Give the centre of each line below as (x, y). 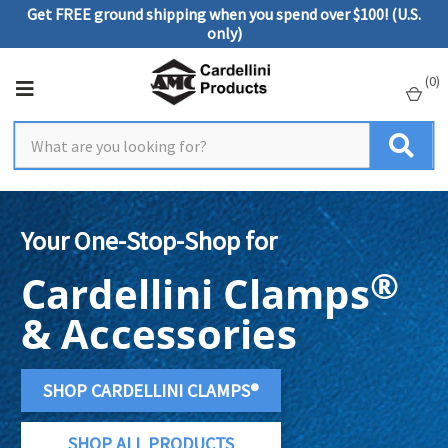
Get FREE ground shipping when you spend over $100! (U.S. (224, 14)
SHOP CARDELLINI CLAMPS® (150, 390)
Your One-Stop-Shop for (148, 240)
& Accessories (158, 333)
